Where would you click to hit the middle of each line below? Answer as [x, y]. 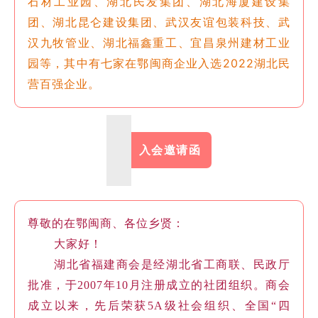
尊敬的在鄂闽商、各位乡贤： [106, 223]
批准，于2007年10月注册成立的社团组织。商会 [159, 285]
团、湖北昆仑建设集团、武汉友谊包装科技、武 [159, 22]
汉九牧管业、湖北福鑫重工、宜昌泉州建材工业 [159, 42]
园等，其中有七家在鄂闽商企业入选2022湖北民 [159, 63]
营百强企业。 [64, 83]
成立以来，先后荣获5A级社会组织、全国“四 [159, 305]
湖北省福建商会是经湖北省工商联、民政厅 [172, 264]
